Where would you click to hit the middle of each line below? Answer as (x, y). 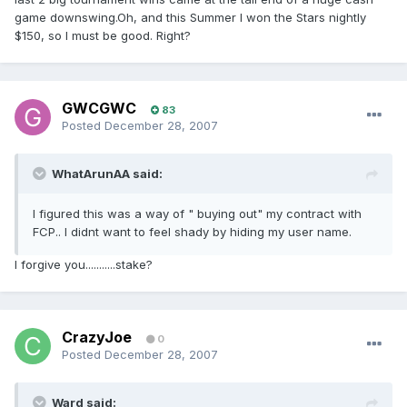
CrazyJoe (97, 338)
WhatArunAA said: (107, 174)
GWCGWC (99, 109)
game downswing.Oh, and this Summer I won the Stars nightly (190, 18)
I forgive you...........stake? (84, 265)
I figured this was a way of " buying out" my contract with (197, 214)
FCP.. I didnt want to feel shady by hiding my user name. (192, 232)
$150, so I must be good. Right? (103, 36)
